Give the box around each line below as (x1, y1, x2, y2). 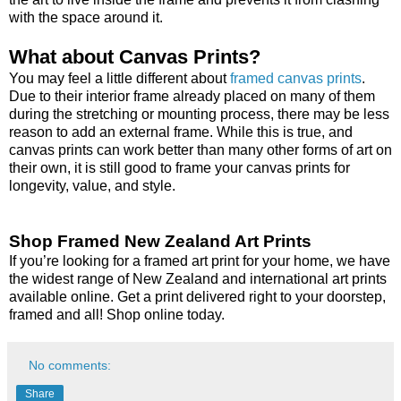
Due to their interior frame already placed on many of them (9, 88, 375, 104)
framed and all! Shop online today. (9, 306, 225, 322)
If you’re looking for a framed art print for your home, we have (9, 252, 390, 269)
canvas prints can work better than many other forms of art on (9, 141, 392, 158)
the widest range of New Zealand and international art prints (9, 270, 387, 286)
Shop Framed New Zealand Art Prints (9, 231, 311, 251)
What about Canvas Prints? (9, 45, 260, 68)
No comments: (29, 357, 112, 372)
